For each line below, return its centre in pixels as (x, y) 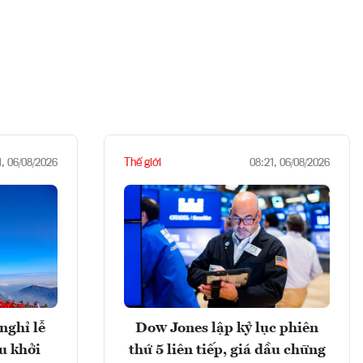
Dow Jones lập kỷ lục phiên (227, 328)
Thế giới (143, 162)
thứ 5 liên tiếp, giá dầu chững (227, 350)
